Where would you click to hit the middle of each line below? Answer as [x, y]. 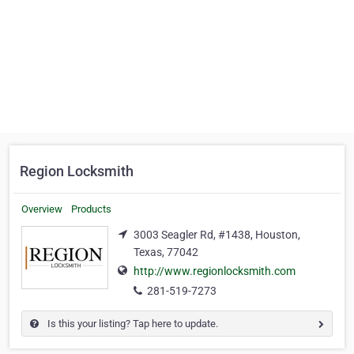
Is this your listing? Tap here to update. [132, 324]
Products [91, 209]
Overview [42, 209]
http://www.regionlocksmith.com [215, 271]
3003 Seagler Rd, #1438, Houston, [217, 235]
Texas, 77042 [166, 252]
